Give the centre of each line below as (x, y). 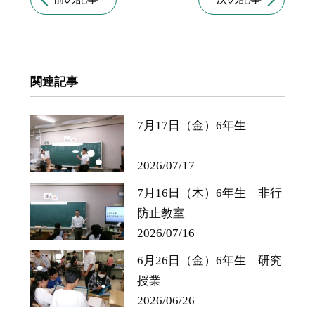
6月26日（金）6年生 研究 (210, 260)
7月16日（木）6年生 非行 (210, 192)
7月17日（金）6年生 (192, 125)
